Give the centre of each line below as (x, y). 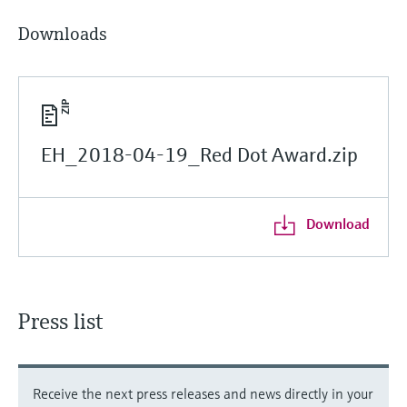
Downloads (63, 34)
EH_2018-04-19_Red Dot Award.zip (199, 154)
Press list (60, 321)
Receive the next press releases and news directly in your (203, 393)
